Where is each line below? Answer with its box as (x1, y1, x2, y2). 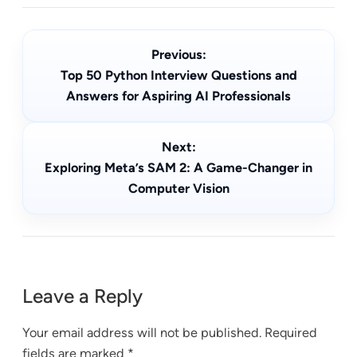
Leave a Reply (22, 284, 143, 308)
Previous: (151, 47, 206, 63)
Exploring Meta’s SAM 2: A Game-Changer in (45, 160, 312, 176)
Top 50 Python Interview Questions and (60, 68, 297, 84)
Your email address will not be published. (22, 325, 261, 341)
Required (265, 325, 317, 341)
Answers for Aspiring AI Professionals (66, 88, 291, 104)
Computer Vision (127, 181, 229, 197)
